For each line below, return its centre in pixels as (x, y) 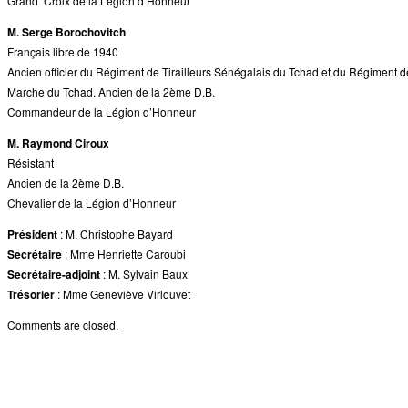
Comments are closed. (63, 325)
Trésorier (31, 295)
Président (32, 235)
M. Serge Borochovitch (66, 32)
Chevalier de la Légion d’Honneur (92, 203)
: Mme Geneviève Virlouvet (122, 294)
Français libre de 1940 (63, 52)
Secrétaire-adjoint (54, 275)
